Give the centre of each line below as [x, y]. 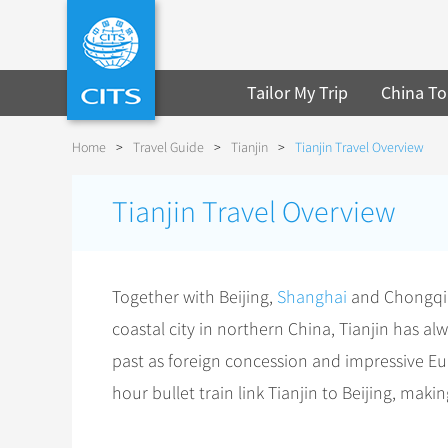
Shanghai [312, 297]
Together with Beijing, [194, 297]
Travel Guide [168, 147]
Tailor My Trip [298, 92]
